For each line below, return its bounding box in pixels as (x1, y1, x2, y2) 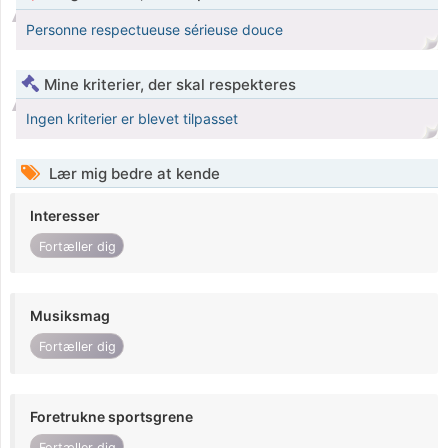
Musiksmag (30, 307, 110, 325)
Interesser (30, 207, 100, 225)
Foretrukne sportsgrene (30, 407, 193, 425)
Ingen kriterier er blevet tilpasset (26, 110, 238, 128)
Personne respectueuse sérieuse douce (26, 21, 283, 39)
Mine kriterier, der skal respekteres (44, 75, 296, 95)
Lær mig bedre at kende (45, 164, 220, 184)
